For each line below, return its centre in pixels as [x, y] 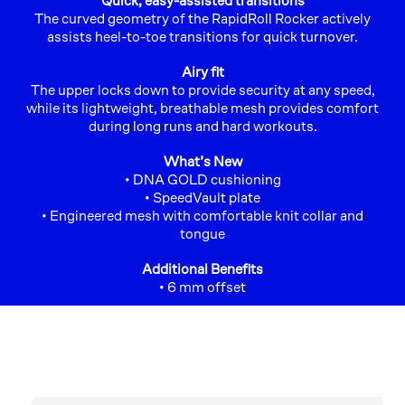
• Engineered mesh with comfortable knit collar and [202, 215]
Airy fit [202, 71]
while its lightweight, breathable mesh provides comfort [202, 108]
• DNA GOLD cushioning [202, 179]
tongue [202, 233]
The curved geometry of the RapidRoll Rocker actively [202, 18]
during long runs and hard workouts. [202, 126]
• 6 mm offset [202, 287]
